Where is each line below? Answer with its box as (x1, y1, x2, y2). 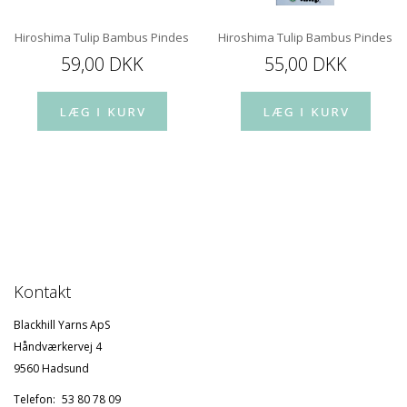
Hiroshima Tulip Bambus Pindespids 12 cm (15, 29, 246, 46)
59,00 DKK (60, 52, 144, 77)
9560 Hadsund (14, 361, 89, 377)
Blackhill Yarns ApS (14, 317, 110, 333)
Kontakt (14, 281, 71, 303)
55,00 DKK (263, 52, 347, 77)
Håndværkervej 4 (14, 339, 102, 355)
